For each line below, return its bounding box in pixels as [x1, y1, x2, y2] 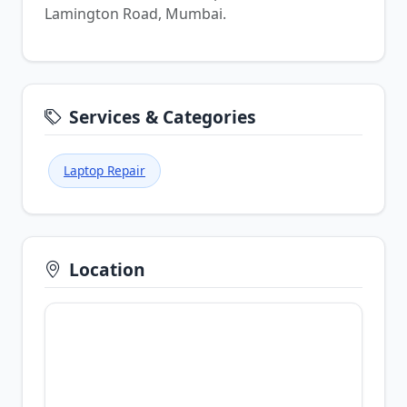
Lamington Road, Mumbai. [45, 4, 226, 24]
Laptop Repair [64, 162, 145, 179]
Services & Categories [69, 104, 256, 129]
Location [69, 257, 145, 282]
